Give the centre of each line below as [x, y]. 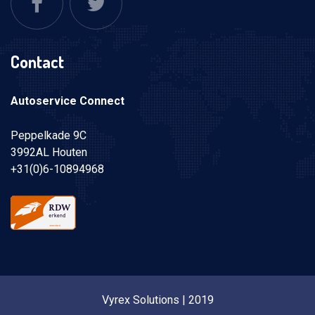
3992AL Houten [49, 152]
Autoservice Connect [67, 101]
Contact [37, 61]
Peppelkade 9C [49, 135]
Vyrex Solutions [140, 300]
